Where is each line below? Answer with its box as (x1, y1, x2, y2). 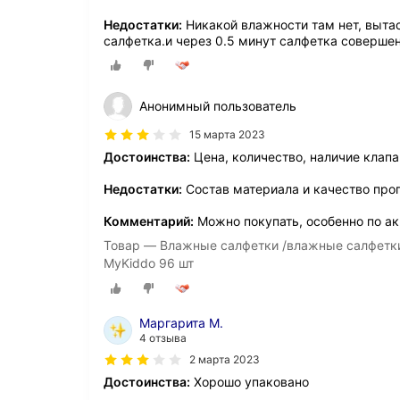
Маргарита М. (139, 315, 223, 331)
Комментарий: (104, 212, 194, 229)
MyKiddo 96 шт (104, 254, 194, 271)
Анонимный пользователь (139, 97, 296, 113)
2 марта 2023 (189, 353, 260, 367)
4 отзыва (139, 331, 187, 346)
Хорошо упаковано (190, 374, 309, 390)
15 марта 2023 (189, 127, 265, 141)
